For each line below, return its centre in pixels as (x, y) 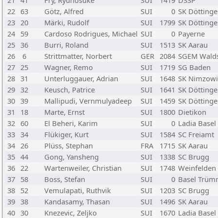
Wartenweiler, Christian (83, 168)
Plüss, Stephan (69, 145)
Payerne (191, 34)
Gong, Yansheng (72, 157)
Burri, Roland (66, 45)
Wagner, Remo (69, 67)
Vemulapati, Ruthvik (78, 190)
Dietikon (192, 112)
